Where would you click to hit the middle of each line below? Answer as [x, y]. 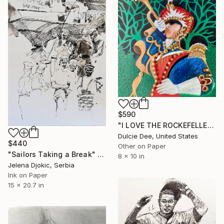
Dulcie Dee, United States [158, 136]
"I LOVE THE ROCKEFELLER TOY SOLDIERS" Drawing [210, 125]
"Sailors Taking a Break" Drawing [101, 154]
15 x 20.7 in [26, 185]
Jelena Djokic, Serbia [41, 165]
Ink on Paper [28, 175]
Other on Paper [142, 146]
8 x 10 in [131, 156]
